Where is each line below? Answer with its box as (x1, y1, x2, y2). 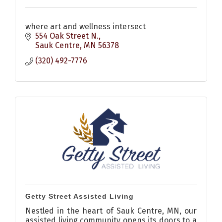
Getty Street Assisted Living (25, 192, 134, 201)
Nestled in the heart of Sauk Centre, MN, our (25, 206, 197, 216)
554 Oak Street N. (35, 31, 99, 41)
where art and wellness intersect (25, 22, 146, 32)
